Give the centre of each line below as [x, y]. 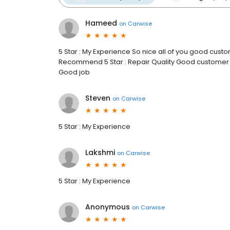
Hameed [101, 23]
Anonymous [108, 207]
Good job [74, 72]
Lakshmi [100, 152]
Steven [98, 98]
